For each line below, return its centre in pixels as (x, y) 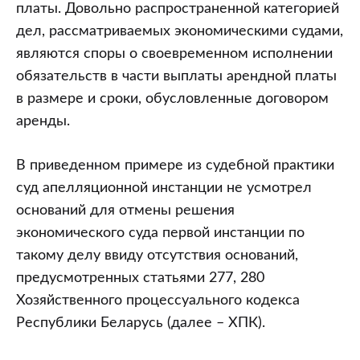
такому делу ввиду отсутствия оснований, (157, 256)
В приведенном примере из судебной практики (175, 166)
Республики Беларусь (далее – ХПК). (141, 323)
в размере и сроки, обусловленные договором (172, 99)
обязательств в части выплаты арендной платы (176, 76)
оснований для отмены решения (125, 211)
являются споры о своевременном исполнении (174, 54)
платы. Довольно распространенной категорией (178, 9)
